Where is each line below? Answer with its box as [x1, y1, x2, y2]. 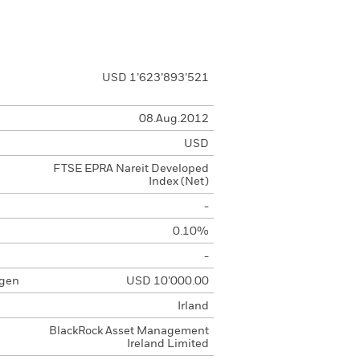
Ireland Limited [126, 338, 209, 350]
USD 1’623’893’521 [101, 72, 209, 84]
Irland [177, 301, 209, 312]
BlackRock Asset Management [48, 325, 209, 337]
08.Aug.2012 [138, 113, 209, 125]
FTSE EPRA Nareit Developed [52, 163, 209, 174]
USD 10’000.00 [125, 276, 209, 287]
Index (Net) [148, 176, 209, 187]
